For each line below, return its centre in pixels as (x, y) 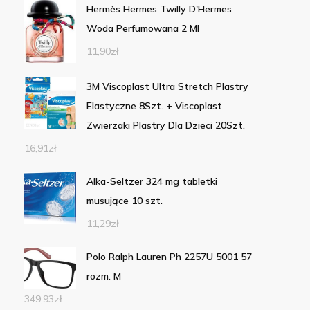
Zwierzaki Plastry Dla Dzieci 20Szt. (165, 126)
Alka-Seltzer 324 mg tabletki (152, 182)
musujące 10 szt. (124, 201)
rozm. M (103, 276)
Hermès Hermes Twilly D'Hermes (159, 9)
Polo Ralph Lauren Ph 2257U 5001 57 (169, 257)
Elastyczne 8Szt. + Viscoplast (154, 106)
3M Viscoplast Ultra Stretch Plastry (167, 87)
